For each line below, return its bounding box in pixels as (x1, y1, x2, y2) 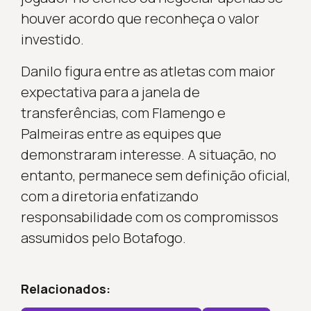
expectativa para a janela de (20, 82, 200, 101)
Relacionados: (20, 280, 110, 297)
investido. (20, 29, 84, 49)
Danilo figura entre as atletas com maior (20, 61, 276, 81)
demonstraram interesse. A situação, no (20, 144, 276, 164)
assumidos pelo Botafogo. (20, 228, 186, 247)
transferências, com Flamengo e (20, 103, 226, 122)
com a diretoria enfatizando (20, 186, 199, 205)
